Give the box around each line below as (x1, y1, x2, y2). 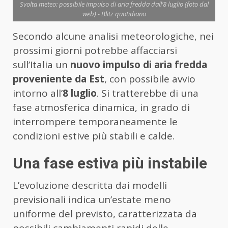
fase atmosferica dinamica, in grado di (13, 101, 190, 115)
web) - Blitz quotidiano (82, 9, 146, 19)
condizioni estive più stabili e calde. (13, 129, 175, 143)
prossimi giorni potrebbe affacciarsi (13, 44, 177, 58)
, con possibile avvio (104, 72, 195, 86)
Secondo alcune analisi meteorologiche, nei (13, 30, 214, 43)
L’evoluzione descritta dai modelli (13, 179, 167, 192)
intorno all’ (13, 87, 63, 100)
